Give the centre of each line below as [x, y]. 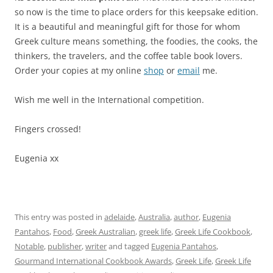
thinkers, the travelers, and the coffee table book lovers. [129, 56]
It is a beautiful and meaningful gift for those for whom [127, 27]
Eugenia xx [37, 158]
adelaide [119, 217]
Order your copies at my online [79, 70]
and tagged [129, 246]
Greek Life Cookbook [213, 232]
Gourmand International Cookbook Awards [93, 261]
